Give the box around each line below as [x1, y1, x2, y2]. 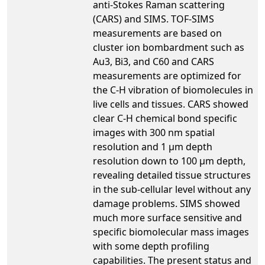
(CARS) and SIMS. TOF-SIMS [93, 12, 214, 25]
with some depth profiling [93, 239, 209, 253]
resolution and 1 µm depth [93, 140, 212, 153]
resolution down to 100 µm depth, [93, 154, 245, 167]
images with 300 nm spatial [93, 125, 215, 139]
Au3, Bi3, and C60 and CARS [93, 54, 214, 68]
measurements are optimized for [93, 69, 241, 82]
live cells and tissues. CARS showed [93, 97, 248, 111]
